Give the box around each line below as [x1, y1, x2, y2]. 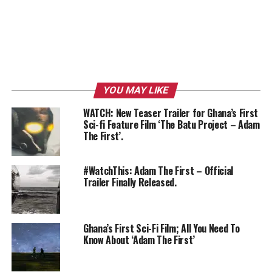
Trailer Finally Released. [83, 174, 177, 189]
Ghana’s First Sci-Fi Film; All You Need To [83, 220, 240, 236]
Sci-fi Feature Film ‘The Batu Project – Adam [83, 117, 260, 132]
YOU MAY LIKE [102, 84, 171, 96]
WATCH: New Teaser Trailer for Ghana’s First [83, 105, 259, 120]
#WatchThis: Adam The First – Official [83, 163, 234, 178]
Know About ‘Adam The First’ [83, 232, 195, 247]
